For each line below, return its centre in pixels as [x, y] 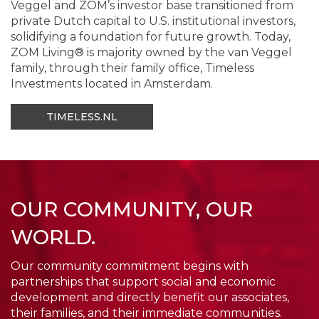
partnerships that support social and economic [143, 281]
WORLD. [53, 237]
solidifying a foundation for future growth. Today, [151, 36]
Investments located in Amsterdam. [112, 83]
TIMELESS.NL [82, 116]
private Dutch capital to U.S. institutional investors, [153, 21]
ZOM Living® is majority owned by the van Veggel [151, 52]
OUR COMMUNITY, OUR [132, 209]
